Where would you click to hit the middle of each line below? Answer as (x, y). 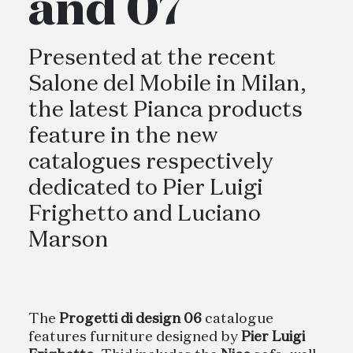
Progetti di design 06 (130, 320)
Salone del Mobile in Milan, (167, 85)
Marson (69, 241)
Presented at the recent (152, 59)
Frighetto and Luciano (145, 215)
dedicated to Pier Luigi (146, 189)
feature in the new (123, 137)
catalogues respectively (150, 163)
